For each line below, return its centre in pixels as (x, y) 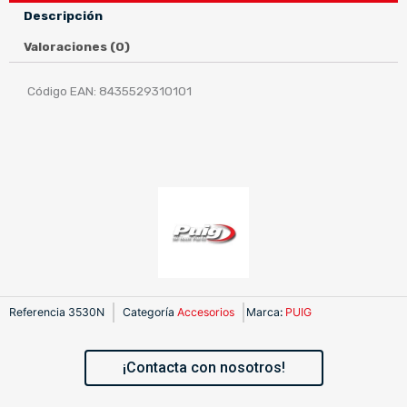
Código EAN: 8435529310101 (109, 91)
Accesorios (206, 313)
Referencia (39, 313)
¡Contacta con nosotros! (203, 368)
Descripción (64, 15)
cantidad (34, 60)
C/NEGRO (36, 40)
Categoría (149, 313)
